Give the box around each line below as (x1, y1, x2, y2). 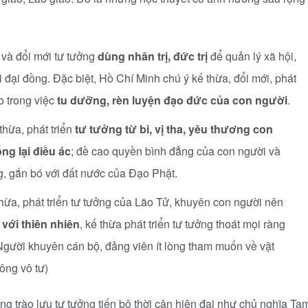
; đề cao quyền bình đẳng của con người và (71, 143, 280, 159)
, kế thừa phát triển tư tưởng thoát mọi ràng (80, 216, 285, 232)
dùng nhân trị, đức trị (98, 48, 208, 64)
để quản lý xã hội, (208, 48, 296, 64)
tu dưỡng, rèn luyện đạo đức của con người (57, 92, 287, 108)
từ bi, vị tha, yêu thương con (125, 121, 273, 137)
